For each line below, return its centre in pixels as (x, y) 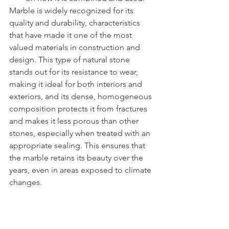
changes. (26, 182)
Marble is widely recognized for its (72, 10)
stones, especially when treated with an (81, 133)
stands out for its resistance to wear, (75, 72)
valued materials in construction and (76, 47)
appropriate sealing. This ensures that (78, 145)
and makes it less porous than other (75, 121)
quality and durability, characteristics (76, 23)
